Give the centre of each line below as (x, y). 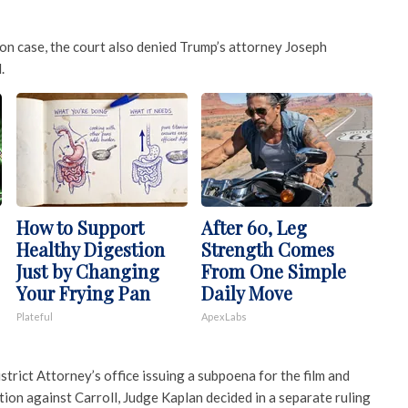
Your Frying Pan (83, 293)
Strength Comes (268, 250)
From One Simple (274, 271)
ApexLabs (224, 317)
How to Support (80, 228)
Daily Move (247, 293)
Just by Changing (87, 271)
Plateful (34, 317)
